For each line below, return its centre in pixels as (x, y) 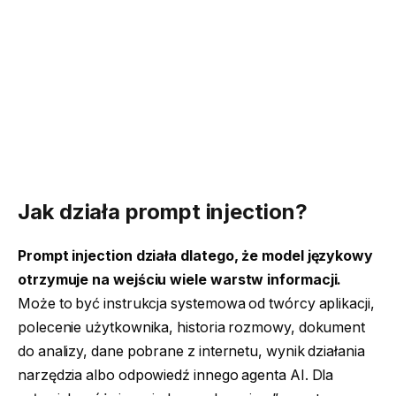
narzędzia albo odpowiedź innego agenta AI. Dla (176, 376)
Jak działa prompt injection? (163, 212)
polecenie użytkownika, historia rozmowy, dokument (192, 328)
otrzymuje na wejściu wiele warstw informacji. (180, 280)
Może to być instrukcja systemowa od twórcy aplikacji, (196, 304)
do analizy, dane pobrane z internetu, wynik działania (191, 352)
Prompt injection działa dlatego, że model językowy (196, 256)
